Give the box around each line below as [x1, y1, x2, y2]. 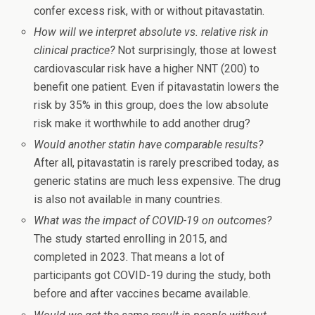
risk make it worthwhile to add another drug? [34, 117, 251, 131]
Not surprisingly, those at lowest [115, 44, 277, 58]
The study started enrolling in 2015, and [34, 232, 228, 246]
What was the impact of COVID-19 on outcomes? [34, 214, 272, 228]
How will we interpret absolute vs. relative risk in [34, 25, 269, 39]
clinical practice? [34, 44, 115, 58]
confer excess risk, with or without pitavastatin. [34, 4, 265, 18]
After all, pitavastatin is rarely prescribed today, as [34, 156, 280, 170]
